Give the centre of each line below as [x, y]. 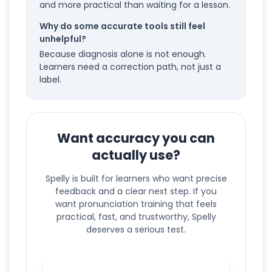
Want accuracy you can [136, 138]
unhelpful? [63, 39]
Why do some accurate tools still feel [122, 26]
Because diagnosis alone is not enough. [123, 54]
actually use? [136, 155]
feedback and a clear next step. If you [136, 191]
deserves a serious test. [136, 229]
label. [50, 79]
